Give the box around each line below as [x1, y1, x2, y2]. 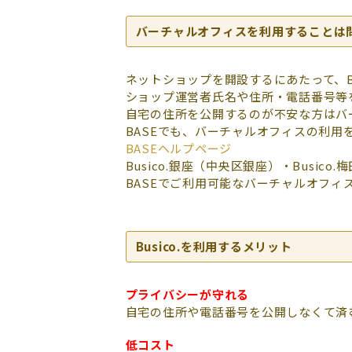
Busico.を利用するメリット [135, 238, 292, 255]
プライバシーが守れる [125, 286, 249, 302]
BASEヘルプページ [125, 140, 232, 156]
